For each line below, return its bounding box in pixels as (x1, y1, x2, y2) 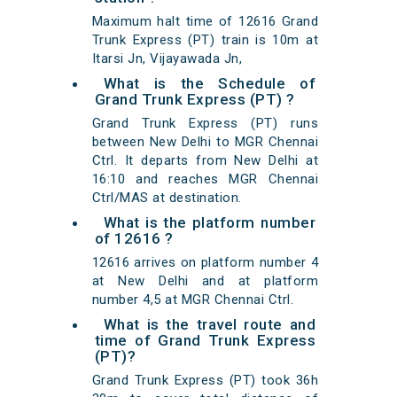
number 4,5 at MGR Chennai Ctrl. (91, 292, 294, 308)
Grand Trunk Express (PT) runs (91, 115, 319, 132)
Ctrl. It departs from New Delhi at (91, 152, 319, 169)
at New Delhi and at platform (91, 273, 319, 290)
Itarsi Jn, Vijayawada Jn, (91, 51, 243, 67)
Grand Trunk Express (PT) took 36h (91, 372, 319, 389)
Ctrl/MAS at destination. (91, 190, 242, 206)
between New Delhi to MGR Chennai (91, 134, 319, 151)
